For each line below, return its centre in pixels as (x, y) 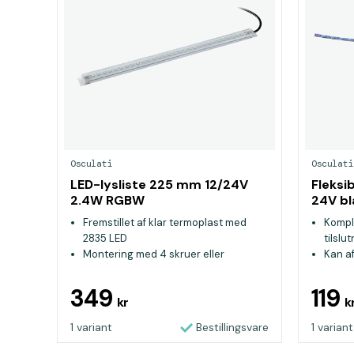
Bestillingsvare (232, 327)
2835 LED (105, 238)
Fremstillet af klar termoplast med (165, 222)
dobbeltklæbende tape (139, 270)
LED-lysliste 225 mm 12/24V (159, 185)
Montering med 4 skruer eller (154, 254)
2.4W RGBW (107, 200)
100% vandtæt (119, 286)
